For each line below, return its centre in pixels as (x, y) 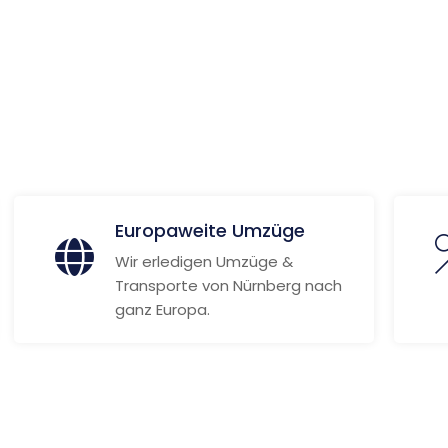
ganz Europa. (162, 309)
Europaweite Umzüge (209, 230)
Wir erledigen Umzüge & (203, 261)
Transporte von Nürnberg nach (228, 285)
